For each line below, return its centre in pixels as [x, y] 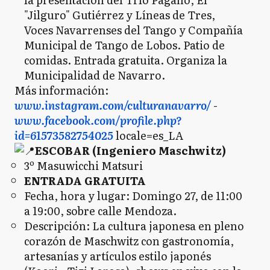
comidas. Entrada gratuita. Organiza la [126, 60]
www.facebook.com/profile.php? [98, 120]
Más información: [61, 90]
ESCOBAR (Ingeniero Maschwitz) [130, 150]
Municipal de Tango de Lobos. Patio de [124, 45]
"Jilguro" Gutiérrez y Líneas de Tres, [120, 15]
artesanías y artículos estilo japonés [118, 256]
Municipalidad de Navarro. [95, 75]
